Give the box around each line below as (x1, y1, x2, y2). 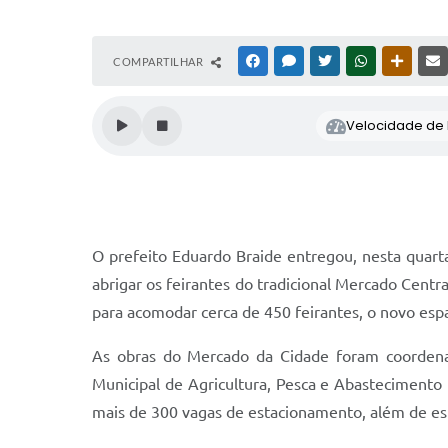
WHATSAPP (371, 55, 429, 67)
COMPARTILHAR (113, 55, 206, 68)
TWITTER (335, 55, 382, 67)
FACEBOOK (263, 55, 321, 67)
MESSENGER (299, 55, 362, 67)
